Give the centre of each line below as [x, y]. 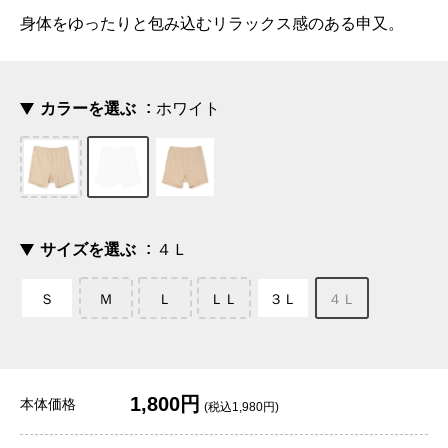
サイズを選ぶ [88, 250]
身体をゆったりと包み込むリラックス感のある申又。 [212, 24]
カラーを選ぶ [88, 109]
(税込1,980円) [241, 407]
